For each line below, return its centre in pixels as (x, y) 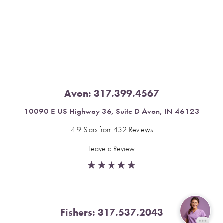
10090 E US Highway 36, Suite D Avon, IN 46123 (111, 111)
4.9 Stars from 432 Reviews (111, 130)
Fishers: (79, 212)
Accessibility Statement (125, 12)
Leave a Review (111, 149)
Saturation (47, 10)
